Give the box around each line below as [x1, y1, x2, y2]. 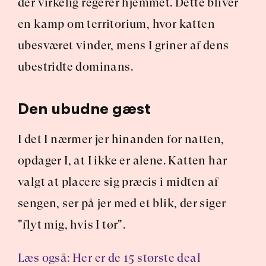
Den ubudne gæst [18, 100, 151, 118]
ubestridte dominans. [18, 60, 133, 74]
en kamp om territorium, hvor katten [18, 17, 215, 31]
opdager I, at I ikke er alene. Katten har [18, 154, 227, 167]
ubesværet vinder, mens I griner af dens [18, 39, 229, 52]
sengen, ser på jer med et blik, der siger [18, 197, 226, 210]
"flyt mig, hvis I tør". [18, 218, 128, 232]
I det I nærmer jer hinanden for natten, [18, 132, 224, 146]
